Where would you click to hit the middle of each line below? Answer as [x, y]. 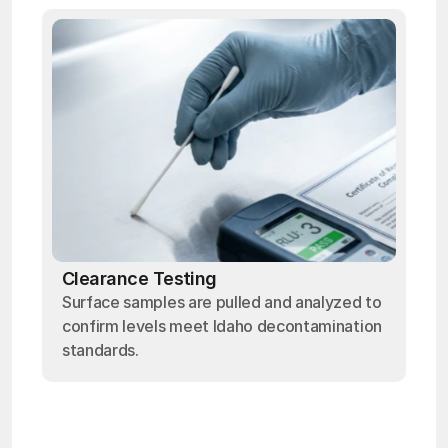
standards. [100, 350]
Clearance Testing [139, 278]
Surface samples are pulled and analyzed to [222, 302]
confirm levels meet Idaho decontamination [222, 326]
